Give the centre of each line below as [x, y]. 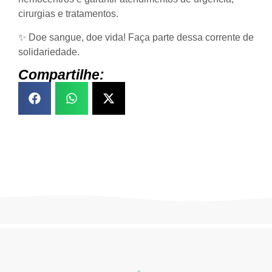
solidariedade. [49, 52]
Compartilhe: [61, 75]
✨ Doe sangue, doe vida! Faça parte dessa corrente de [136, 37]
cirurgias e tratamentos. [68, 14]
